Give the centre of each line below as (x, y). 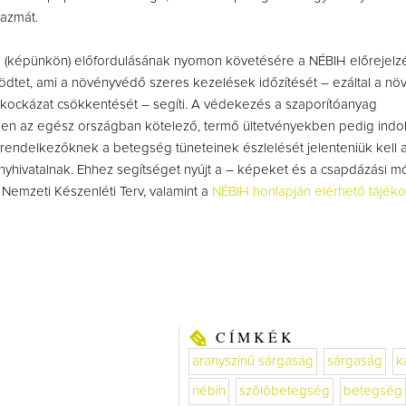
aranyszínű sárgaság (252, 362)
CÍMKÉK (255, 337)
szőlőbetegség (284, 391)
